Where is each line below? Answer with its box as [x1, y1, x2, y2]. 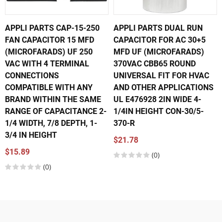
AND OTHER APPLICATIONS [113, 83, 214, 92]
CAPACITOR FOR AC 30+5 [113, 35, 206, 45]
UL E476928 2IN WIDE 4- [113, 95, 201, 104]
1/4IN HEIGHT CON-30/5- [113, 107, 204, 116]
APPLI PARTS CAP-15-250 [5, 23, 100, 33]
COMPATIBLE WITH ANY [5, 83, 93, 92]
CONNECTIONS [5, 71, 59, 80]
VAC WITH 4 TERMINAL [5, 59, 89, 68]
